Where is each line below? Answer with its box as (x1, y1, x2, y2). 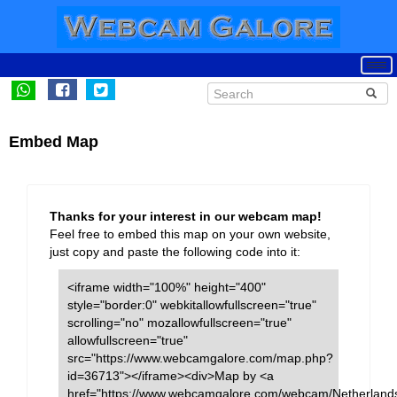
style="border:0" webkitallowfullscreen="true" (67, 298, 316, 312)
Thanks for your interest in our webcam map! (50, 209, 322, 223)
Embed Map (9, 133, 98, 151)
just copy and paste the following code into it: (50, 245, 300, 259)
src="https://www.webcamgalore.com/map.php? (67, 351, 333, 365)
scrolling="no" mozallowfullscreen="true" (67, 315, 292, 330)
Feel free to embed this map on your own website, (50, 227, 331, 241)
